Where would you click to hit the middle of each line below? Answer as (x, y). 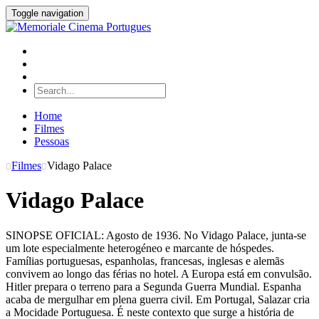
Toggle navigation (47, 13)
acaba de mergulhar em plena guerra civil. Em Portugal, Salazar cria (158, 299)
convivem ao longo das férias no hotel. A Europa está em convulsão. (159, 273)
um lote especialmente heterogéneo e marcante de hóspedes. (140, 248)
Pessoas (52, 141)
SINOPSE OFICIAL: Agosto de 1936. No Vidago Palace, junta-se (156, 235)
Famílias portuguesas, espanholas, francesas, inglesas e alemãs (145, 261)
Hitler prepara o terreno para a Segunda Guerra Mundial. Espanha (153, 286)
